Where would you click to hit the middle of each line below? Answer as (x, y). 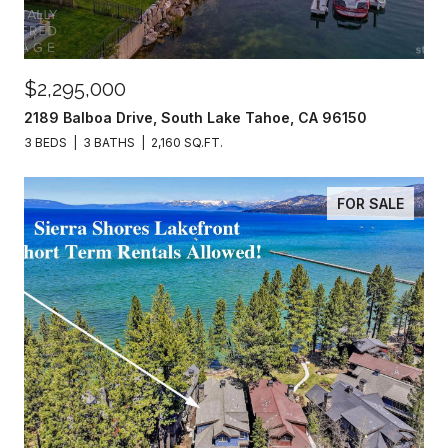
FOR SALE (370, 203)
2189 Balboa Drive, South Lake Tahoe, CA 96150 (195, 117)
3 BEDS (45, 142)
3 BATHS (109, 142)
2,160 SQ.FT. (187, 142)
